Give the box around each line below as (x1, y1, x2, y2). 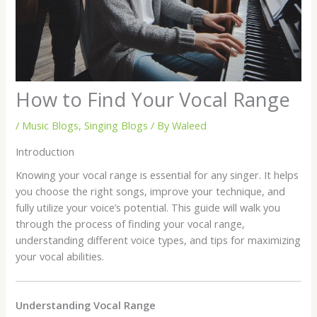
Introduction (16, 144, 75, 158)
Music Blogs (22, 118, 79, 133)
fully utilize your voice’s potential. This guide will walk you (16, 200, 281, 214)
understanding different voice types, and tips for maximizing (16, 232, 301, 247)
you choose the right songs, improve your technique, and (16, 183, 286, 198)
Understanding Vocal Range (16, 298, 156, 313)
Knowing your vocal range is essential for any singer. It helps (16, 167, 299, 182)
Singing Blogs (84, 118, 149, 133)
